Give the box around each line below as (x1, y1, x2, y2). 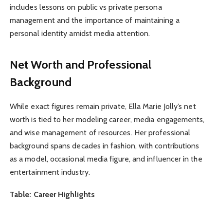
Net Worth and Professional (10, 57, 152, 72)
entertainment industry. (10, 167, 90, 177)
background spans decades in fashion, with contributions (10, 141, 200, 150)
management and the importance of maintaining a (10, 16, 180, 25)
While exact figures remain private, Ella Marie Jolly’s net (10, 101, 196, 111)
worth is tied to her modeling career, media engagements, (10, 114, 205, 124)
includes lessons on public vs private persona (10, 2, 162, 12)
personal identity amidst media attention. (10, 29, 150, 38)
